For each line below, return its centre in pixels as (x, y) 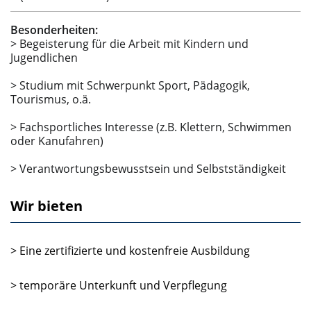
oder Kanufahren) (57, 141)
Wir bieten (47, 205)
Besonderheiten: (54, 30)
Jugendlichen (44, 57)
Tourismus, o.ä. (51, 99)
